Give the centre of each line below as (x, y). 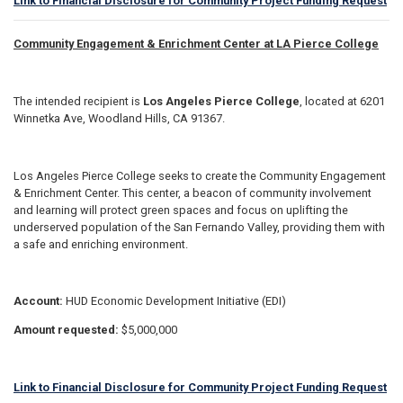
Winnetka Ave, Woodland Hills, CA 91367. (119, 118)
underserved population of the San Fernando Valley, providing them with (199, 227)
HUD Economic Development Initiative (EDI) (176, 301)
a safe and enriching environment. (101, 244)
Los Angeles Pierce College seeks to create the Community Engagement (200, 175)
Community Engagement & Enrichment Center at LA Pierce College (196, 44)
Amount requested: (67, 329)
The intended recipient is (78, 101)
